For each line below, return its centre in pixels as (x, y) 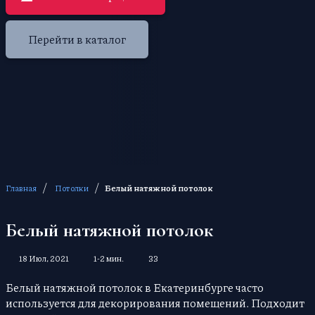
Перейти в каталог (77, 39)
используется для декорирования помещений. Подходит (155, 303)
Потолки (72, 188)
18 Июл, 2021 (44, 259)
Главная (21, 188)
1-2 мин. (109, 259)
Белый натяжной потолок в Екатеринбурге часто (135, 288)
